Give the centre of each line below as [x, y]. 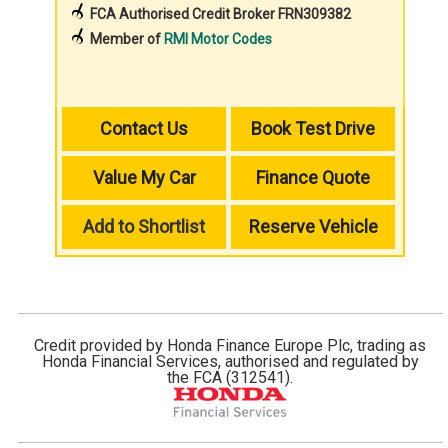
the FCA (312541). [230, 378]
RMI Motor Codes [218, 39]
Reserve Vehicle [313, 227]
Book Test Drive [313, 129]
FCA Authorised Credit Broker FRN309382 [221, 14]
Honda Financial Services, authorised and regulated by [230, 362]
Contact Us [144, 129]
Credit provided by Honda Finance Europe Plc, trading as [230, 346]
